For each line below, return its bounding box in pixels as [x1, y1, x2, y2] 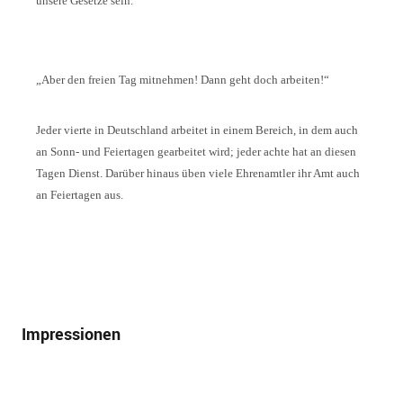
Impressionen [21, 322, 121, 345]
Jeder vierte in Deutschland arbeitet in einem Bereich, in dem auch [35, 123, 358, 138]
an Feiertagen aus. [35, 188, 123, 202]
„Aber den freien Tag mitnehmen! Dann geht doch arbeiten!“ [35, 73, 329, 87]
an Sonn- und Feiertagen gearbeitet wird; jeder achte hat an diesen [35, 145, 356, 159]
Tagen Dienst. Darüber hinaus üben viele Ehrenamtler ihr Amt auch [35, 166, 360, 181]
